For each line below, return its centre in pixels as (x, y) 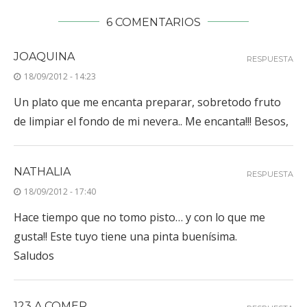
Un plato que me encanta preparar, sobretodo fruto (147, 102)
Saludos (34, 255)
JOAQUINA (44, 56)
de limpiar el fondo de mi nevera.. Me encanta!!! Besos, (151, 121)
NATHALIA (42, 171)
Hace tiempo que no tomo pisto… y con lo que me (139, 217)
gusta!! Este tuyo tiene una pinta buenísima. (125, 236)
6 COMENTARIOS (153, 22)
